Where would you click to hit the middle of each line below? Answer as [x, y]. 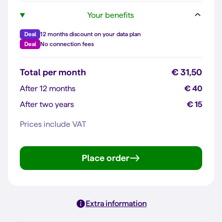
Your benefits [111, 15]
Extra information [116, 203]
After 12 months [48, 88]
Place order [106, 158]
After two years [47, 104]
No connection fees [67, 44]
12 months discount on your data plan [90, 34]
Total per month [53, 72]
